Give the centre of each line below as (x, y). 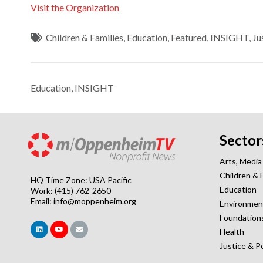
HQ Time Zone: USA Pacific (81, 180)
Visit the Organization (75, 7)
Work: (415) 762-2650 (71, 190)
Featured (189, 37)
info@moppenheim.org (95, 201)
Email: (42, 201)
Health (232, 232)
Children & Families (85, 37)
